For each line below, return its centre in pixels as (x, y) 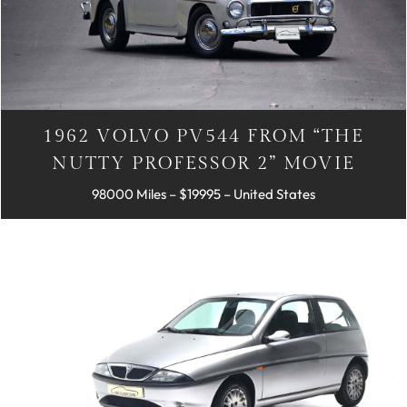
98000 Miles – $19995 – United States (203, 194)
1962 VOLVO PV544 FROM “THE (203, 137)
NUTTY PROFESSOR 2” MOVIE (203, 164)
